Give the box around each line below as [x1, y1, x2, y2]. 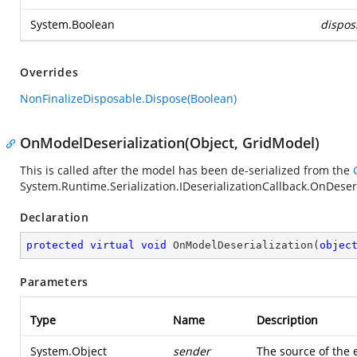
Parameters [20, 274, 88, 289]
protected [26, 239, 84, 251]
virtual [90, 239, 135, 251]
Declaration [20, 210, 89, 225]
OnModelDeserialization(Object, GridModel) [20, 133, 320, 152]
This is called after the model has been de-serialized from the [20, 163, 353, 178]
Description [257, 312, 318, 328]
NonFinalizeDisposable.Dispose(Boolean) [20, 91, 237, 106]
